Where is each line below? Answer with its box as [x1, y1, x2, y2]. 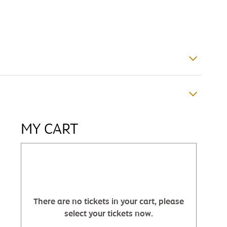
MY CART [20, 119, 79, 139]
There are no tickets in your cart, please [33, 196, 184, 207]
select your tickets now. [64, 208, 153, 219]
